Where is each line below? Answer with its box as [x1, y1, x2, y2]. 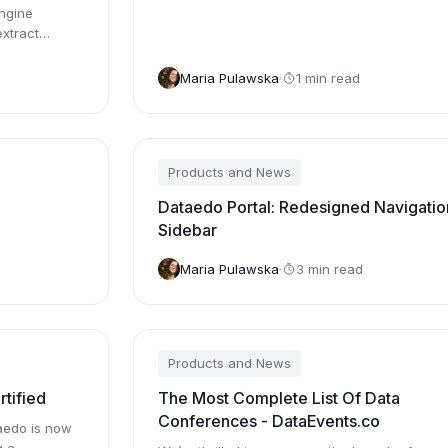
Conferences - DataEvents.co [157, 411, 380, 431]
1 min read [295, 69, 360, 86]
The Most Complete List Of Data [157, 388, 400, 408]
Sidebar [157, 220, 217, 240]
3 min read [295, 260, 363, 277]
